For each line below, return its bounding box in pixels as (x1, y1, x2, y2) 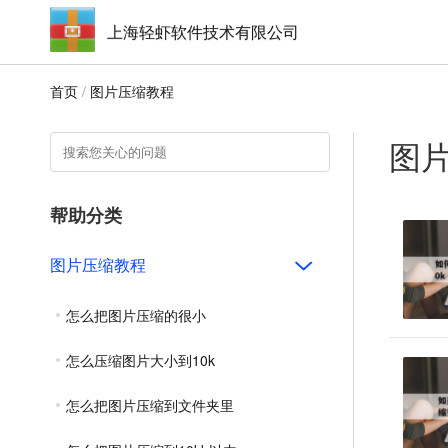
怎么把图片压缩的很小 (66, 305, 206, 325)
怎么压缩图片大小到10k (66, 350, 215, 370)
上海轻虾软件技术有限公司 (107, 20, 299, 43)
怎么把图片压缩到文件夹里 (66, 395, 234, 415)
